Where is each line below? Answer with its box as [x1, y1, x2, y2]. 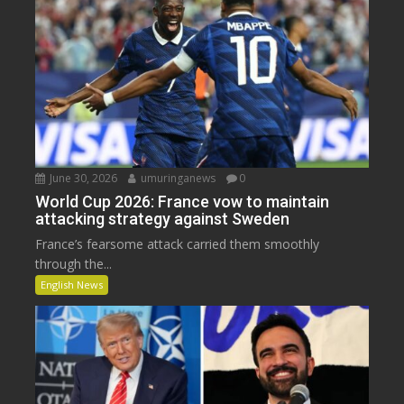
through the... [35, 254, 113, 272]
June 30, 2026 [47, 170, 118, 186]
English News [41, 277, 104, 291]
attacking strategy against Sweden [35, 208, 290, 228]
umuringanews [138, 170, 216, 186]
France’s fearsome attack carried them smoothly [35, 234, 320, 252]
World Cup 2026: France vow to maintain [35, 191, 330, 211]
